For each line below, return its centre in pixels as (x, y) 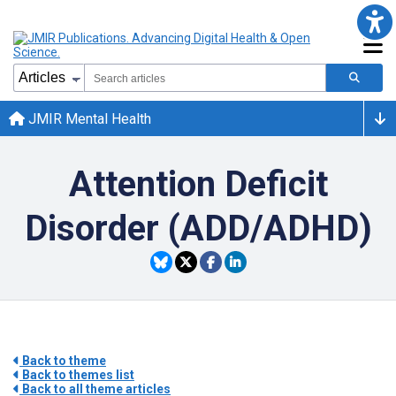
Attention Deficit (198, 184)
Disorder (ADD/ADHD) (198, 228)
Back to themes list (77, 375)
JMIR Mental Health (88, 118)
